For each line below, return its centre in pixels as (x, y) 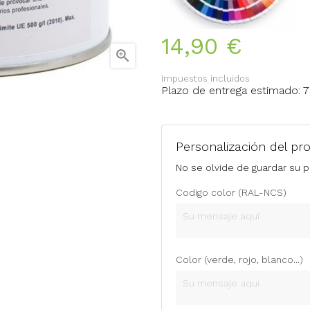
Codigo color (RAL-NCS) (231, 192)
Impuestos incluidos (206, 79)
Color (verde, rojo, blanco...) (239, 259)
